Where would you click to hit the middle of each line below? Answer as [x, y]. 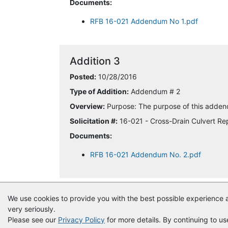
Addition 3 [95, 61]
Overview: [87, 106]
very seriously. [32, 209]
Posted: [83, 77]
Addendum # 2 [154, 91]
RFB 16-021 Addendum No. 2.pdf [146, 154]
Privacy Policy [81, 220]
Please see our [33, 220]
